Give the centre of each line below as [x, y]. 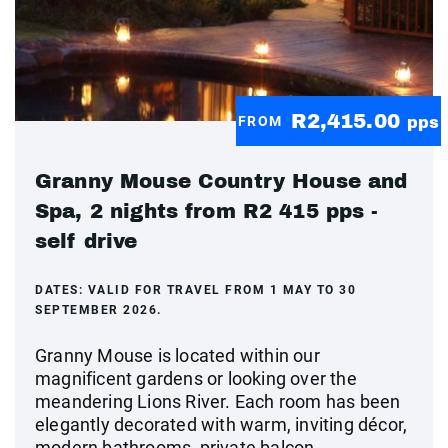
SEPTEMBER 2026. [98, 310]
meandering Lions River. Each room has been [218, 401]
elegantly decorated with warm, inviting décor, [221, 424]
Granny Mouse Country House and [221, 181]
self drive [86, 241]
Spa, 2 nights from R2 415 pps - [207, 211]
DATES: [61, 290]
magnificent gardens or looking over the [196, 378]
